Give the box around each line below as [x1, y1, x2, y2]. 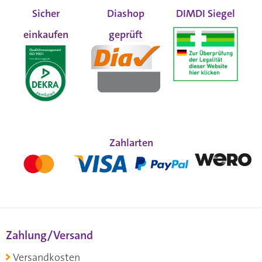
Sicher [32, 6, 60, 21]
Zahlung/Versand [6, 227, 93, 243]
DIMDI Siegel [176, 6, 236, 21]
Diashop [106, 6, 144, 21]
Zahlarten [109, 135, 153, 150]
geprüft [108, 27, 143, 42]
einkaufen [23, 27, 68, 42]
